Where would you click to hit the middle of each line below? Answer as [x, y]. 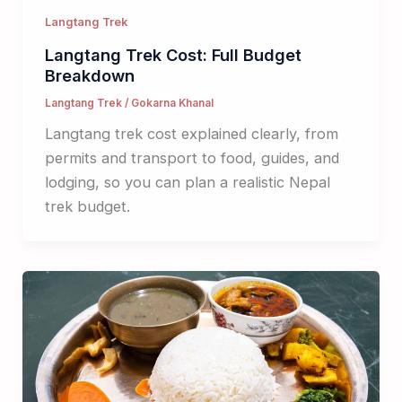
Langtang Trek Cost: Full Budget [173, 55]
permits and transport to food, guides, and [192, 158]
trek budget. [87, 207]
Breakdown [89, 76]
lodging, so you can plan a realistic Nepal [187, 183]
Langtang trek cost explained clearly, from [191, 134]
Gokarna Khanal [172, 104]
